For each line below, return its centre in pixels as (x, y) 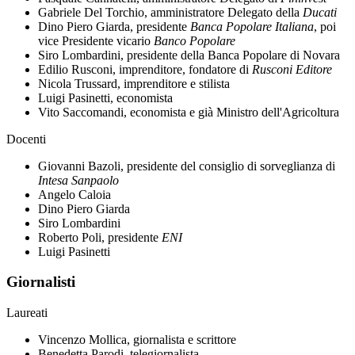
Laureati (27, 313)
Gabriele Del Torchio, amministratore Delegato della (170, 12)
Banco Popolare (195, 40)
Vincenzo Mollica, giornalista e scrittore (137, 340)
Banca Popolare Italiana (252, 26)
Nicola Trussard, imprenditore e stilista (134, 83)
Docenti (26, 139)
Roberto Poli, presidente (100, 237)
